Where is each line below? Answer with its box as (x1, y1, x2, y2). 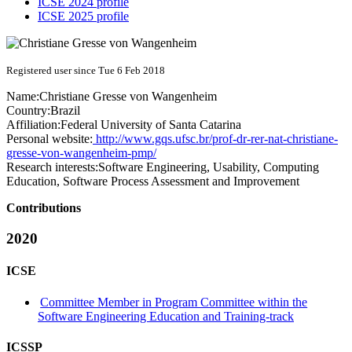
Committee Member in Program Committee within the (40, 295, 308, 309)
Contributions (6, 201, 81, 215)
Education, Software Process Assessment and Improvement (6, 174, 299, 189)
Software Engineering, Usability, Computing (98, 160, 319, 174)
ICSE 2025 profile (38, 9, 129, 24)
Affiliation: (6, 118, 60, 132)
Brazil (50, 104, 80, 118)
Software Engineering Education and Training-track (38, 309, 294, 323)
